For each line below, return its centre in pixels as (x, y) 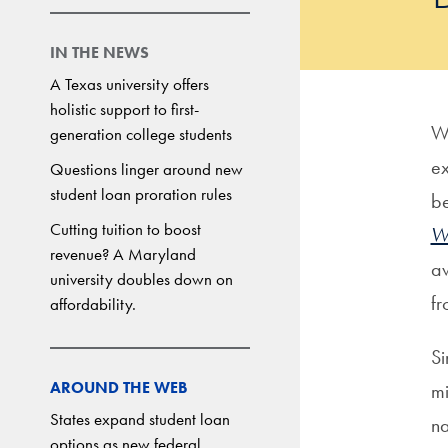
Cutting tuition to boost (125, 229)
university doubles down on (141, 279)
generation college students (141, 134)
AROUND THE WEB (119, 387)
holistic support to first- (124, 109)
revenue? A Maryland (123, 254)
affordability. (93, 304)
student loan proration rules (141, 194)
